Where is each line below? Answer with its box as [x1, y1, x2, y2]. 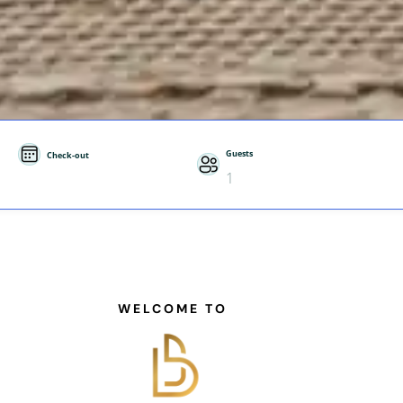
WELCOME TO [118, 300, 228, 317]
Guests [226, 148, 253, 159]
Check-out [47, 150, 89, 162]
